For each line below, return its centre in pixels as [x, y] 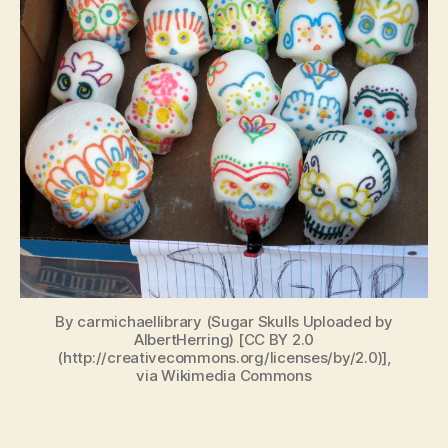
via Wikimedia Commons [224, 375]
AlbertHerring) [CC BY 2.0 [224, 339]
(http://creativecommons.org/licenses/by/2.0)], [224, 357]
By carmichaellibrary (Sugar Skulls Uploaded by [224, 321]
